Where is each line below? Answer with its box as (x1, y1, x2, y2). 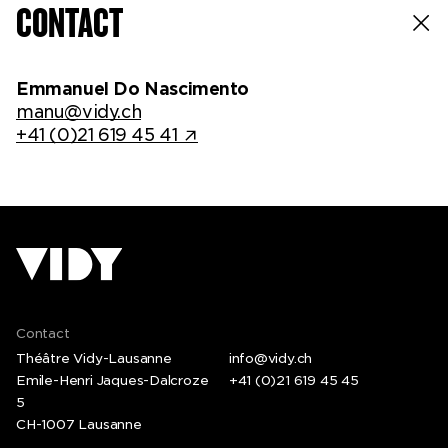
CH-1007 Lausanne (16, 415, 142, 432)
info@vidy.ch (228, 349, 313, 366)
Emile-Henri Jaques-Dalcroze (16, 371, 209, 388)
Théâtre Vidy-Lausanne (16, 349, 172, 366)
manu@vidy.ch (16, 102, 142, 123)
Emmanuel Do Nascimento (16, 79, 250, 100)
